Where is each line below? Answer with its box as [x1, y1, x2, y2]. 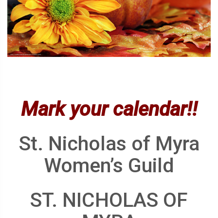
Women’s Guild [44, 154, 174, 178]
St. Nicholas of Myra [18, 132, 200, 156]
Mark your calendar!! [20, 97, 198, 121]
